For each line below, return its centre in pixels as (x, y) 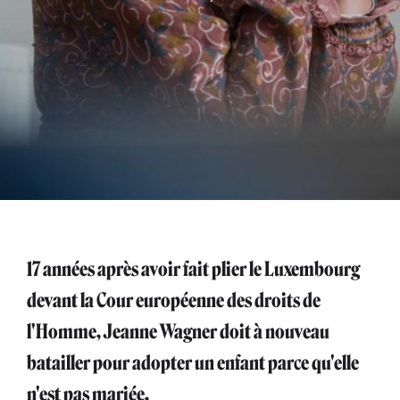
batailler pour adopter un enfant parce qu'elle (193, 363)
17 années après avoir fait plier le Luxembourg (193, 269)
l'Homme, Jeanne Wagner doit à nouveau (178, 332)
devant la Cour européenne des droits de (174, 300)
